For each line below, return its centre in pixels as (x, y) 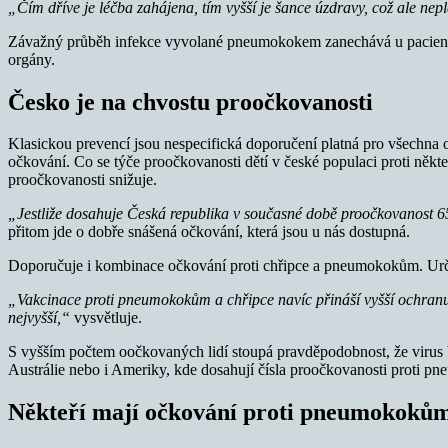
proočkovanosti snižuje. (82, 180)
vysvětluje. (106, 318)
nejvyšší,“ (39, 318)
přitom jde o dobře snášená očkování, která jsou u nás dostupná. (209, 232)
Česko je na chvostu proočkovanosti (190, 101)
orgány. (31, 59)
